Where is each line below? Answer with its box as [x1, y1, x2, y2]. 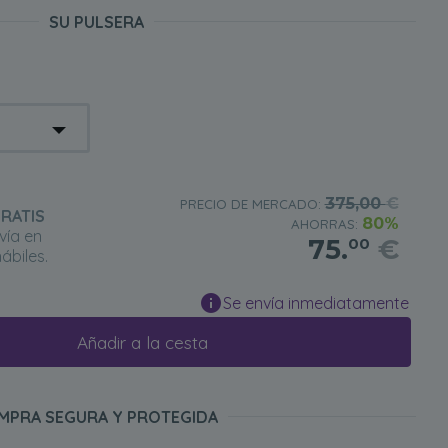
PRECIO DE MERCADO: [179, 196, 325, 212]
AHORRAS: [290, 216, 362, 232]
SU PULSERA [48, 12, 144, 32]
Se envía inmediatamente [223, 293, 409, 313]
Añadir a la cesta [76, 331, 208, 353]
